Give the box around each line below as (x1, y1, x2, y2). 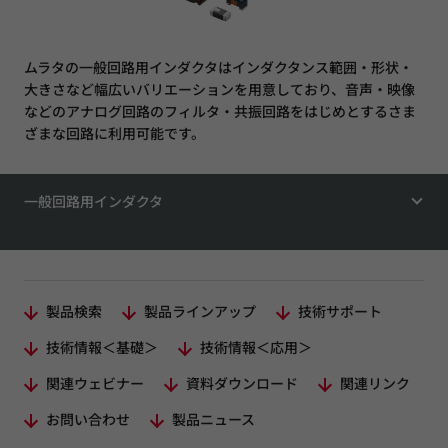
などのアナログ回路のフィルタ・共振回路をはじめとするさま (24, 100, 416, 121)
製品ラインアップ (144, 300, 256, 321)
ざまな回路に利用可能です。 (24, 122, 205, 143)
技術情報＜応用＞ (200, 336, 312, 357)
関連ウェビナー (46, 372, 144, 393)
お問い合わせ (46, 408, 130, 429)
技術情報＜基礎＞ (46, 336, 158, 357)
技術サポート (298, 300, 382, 321)
